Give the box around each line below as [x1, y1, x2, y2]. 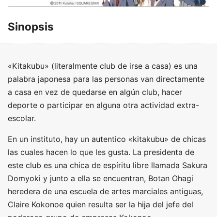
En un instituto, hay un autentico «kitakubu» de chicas [8, 134, 206, 144]
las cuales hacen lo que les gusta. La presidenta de [8, 147, 194, 157]
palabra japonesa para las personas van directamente [8, 74, 204, 84]
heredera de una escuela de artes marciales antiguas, [8, 186, 203, 196]
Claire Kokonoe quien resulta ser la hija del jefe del [8, 199, 193, 209]
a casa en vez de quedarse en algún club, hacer [8, 87, 182, 97]
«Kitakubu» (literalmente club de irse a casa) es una [8, 61, 198, 71]
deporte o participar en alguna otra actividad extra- [8, 100, 199, 110]
